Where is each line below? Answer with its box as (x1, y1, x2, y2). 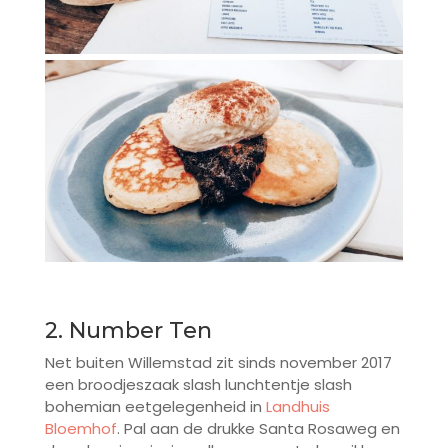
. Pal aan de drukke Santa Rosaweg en (116, 418, 400, 440)
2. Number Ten (44, 317, 212, 345)
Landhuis (265, 396, 330, 418)
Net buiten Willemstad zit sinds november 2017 (44, 352, 392, 374)
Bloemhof (44, 418, 117, 440)
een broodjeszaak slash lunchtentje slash (44, 374, 352, 396)
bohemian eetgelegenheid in (44, 396, 266, 418)
